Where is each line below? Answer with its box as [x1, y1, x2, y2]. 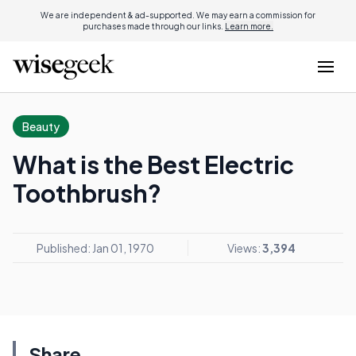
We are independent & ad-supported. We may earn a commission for [41, 10, 315, 20]
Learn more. [225, 21, 273, 31]
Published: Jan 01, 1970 [37, 241, 154, 255]
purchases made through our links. [83, 21, 225, 31]
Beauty [22, 119, 60, 133]
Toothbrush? [13, 178, 161, 208]
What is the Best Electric [13, 149, 294, 180]
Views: [226, 241, 262, 255]
